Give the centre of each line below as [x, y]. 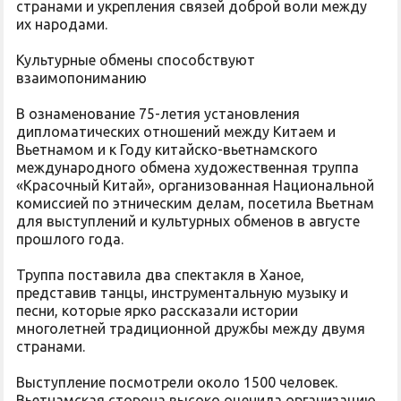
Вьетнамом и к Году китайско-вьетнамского [167, 149]
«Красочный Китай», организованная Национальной [195, 185]
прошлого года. [70, 239]
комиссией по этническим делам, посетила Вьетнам [195, 203]
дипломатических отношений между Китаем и [176, 132]
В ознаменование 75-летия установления [158, 114]
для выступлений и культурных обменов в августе [188, 221]
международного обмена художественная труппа [188, 167]
